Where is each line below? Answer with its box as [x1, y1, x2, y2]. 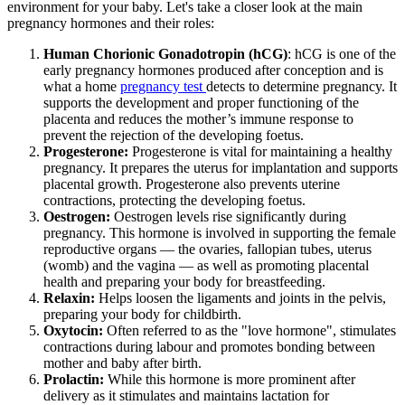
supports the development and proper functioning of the [43, 95, 359, 111]
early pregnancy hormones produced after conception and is [43, 62, 383, 79]
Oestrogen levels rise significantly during [110, 209, 346, 225]
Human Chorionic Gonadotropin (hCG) [43, 46, 287, 62]
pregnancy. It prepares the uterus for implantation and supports [43, 160, 398, 176]
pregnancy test [120, 79, 206, 95]
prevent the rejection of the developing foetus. [43, 127, 304, 144]
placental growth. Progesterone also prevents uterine [43, 176, 340, 193]
